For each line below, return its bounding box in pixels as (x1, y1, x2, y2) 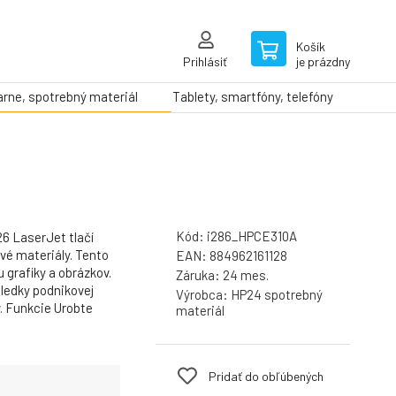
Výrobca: (176, 286, 231, 303)
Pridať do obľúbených (209, 368, 324, 384)
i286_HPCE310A (207, 228, 297, 245)
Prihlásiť (183, 54, 227, 69)
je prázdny (296, 54, 350, 69)
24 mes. (223, 267, 269, 284)
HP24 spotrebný (231, 286, 323, 303)
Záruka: (176, 267, 223, 284)
